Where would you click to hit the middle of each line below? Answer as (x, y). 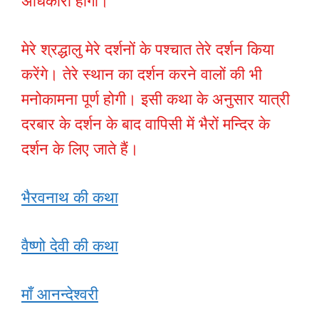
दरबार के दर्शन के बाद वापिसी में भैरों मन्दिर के (146, 125)
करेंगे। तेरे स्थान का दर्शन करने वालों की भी (142, 75)
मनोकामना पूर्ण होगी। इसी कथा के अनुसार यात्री (156, 100)
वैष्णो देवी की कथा (70, 246)
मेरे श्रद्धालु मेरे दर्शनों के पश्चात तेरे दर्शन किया (148, 50)
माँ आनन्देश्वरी (60, 295)
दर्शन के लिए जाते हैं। (80, 150)
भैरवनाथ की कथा (70, 198)
